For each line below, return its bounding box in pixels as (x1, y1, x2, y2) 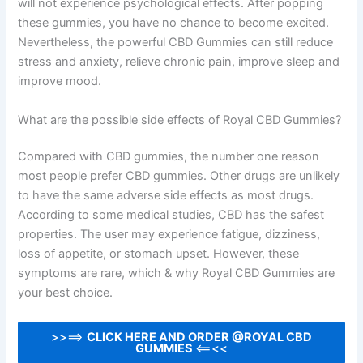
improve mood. (18, 74, 102, 89)
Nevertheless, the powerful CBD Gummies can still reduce (18, 35, 334, 50)
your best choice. (18, 285, 113, 301)
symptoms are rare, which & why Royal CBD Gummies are (18, 266, 335, 281)
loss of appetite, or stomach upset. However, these (18, 246, 300, 262)
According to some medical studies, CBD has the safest (18, 207, 325, 223)
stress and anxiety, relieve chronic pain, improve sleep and (18, 54, 340, 70)
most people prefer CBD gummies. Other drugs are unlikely (18, 169, 340, 184)
